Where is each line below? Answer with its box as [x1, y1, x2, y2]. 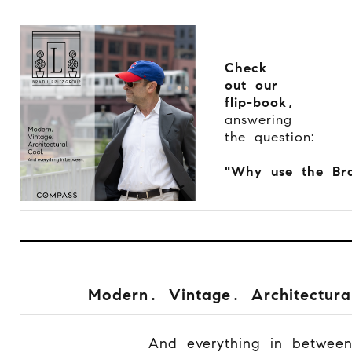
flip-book [225, 93, 287, 111]
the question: [225, 128, 314, 145]
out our [225, 76, 283, 93]
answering [225, 111, 297, 128]
